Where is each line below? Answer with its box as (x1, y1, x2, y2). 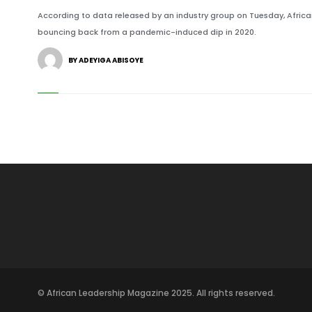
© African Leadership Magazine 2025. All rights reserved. (37, 287, 275, 299)
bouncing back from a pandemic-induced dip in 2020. (37, 26, 256, 38)
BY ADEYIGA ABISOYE (68, 55, 143, 65)
